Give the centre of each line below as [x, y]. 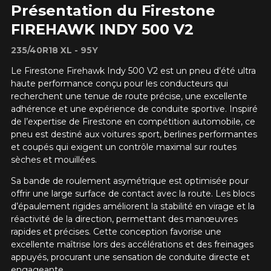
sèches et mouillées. [54, 160]
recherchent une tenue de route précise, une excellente [129, 96]
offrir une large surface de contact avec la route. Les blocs [132, 194]
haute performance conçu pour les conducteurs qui [119, 84]
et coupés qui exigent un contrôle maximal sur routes [123, 147]
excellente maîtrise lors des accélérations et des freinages [132, 245]
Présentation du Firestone [113, 11]
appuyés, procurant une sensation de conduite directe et [130, 257]
